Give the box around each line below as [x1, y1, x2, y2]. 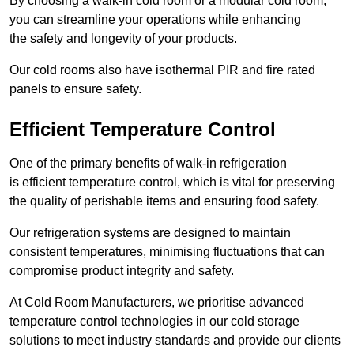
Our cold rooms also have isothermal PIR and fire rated [9, 63, 315, 77]
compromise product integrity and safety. [9, 264, 234, 278]
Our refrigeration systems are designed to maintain [9, 226, 291, 240]
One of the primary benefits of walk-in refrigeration [9, 156, 287, 171]
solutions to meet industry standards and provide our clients [9, 333, 341, 348]
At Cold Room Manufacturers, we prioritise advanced [9, 296, 304, 310]
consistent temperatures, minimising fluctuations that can [9, 245, 325, 259]
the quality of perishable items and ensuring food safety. [9, 194, 319, 209]
